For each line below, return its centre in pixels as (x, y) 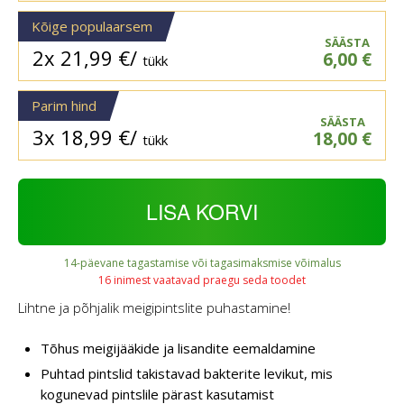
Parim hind (64, 106)
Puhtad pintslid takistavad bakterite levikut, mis (187, 373)
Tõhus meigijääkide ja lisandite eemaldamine (178, 348)
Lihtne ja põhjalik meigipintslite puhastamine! (154, 308)
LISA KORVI (202, 212)
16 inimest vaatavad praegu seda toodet (202, 280)
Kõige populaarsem (92, 27)
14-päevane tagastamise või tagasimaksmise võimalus (202, 263)
